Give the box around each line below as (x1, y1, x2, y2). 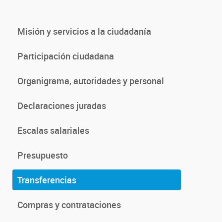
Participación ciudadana (17, 50, 114, 62)
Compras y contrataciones (17, 199, 121, 211)
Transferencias (17, 174, 76, 186)
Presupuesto (17, 149, 68, 161)
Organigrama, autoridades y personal (17, 75, 164, 87)
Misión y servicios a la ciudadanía (17, 25, 151, 37)
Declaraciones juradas (17, 100, 106, 111)
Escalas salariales (17, 124, 89, 136)
